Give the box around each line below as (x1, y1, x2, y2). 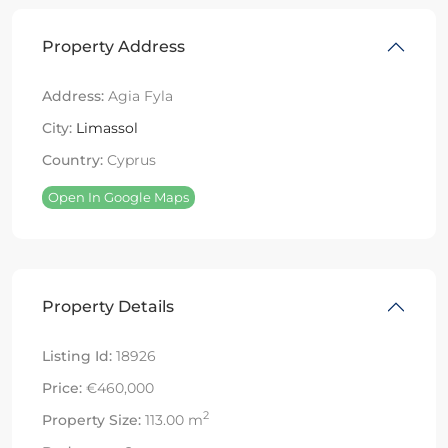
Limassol (76, 118, 138, 137)
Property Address (42, 36, 185, 56)
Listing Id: (42, 346, 112, 365)
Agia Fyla (104, 86, 173, 105)
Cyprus (103, 150, 156, 169)
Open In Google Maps (48, 188, 189, 205)
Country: (42, 150, 103, 169)
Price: (42, 378, 82, 397)
